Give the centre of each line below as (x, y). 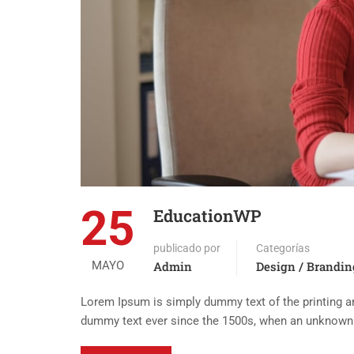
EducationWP (207, 216)
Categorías (283, 249)
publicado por (187, 249)
